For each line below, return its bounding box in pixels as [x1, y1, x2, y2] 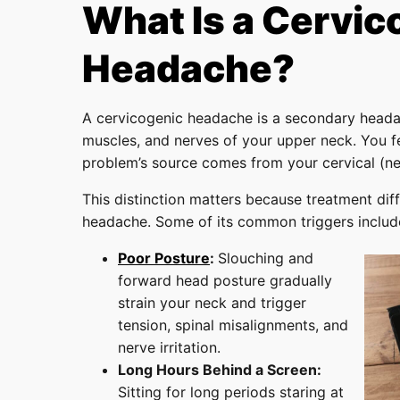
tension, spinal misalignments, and [118, 315, 348, 334]
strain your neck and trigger [118, 293, 306, 312]
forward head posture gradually [118, 271, 332, 289]
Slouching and [218, 248, 313, 267]
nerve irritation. [118, 337, 221, 356]
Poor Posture [118, 248, 210, 267]
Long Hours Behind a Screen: [118, 360, 321, 379]
